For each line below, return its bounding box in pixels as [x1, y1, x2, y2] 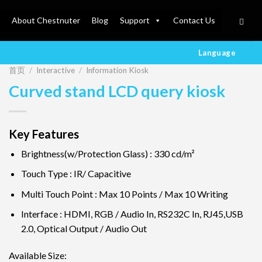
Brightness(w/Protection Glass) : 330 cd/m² [20, 147, 195, 159]
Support [119, 15, 150, 25]
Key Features [9, 126, 79, 141]
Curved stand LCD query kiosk [9, 81, 225, 101]
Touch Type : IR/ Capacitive [20, 168, 131, 180]
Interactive [36, 65, 75, 75]
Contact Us [173, 15, 215, 25]
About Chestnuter [11, 15, 80, 25]
